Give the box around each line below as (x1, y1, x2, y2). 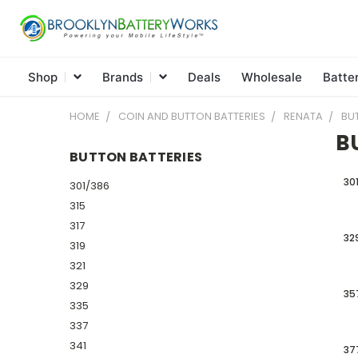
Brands (102, 69, 143, 85)
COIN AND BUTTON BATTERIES (118, 109, 265, 124)
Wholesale (241, 69, 302, 85)
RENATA (284, 109, 323, 124)
